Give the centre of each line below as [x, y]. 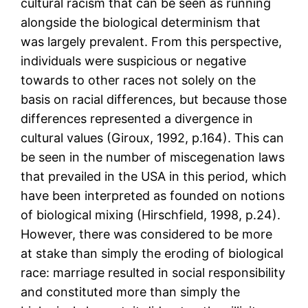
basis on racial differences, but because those [154, 100]
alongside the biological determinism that [141, 23]
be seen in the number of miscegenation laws [153, 157]
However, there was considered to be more [147, 234]
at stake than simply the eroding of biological [152, 254]
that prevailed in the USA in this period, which [154, 177]
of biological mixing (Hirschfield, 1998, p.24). [151, 215]
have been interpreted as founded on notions [153, 196]
